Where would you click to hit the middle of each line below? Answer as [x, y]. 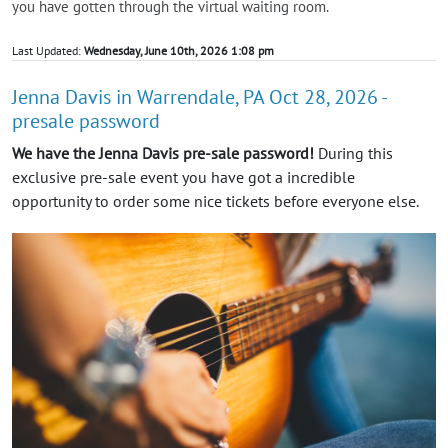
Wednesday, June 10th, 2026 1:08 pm [179, 50]
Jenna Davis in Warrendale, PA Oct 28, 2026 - [199, 96]
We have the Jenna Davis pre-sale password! [163, 152]
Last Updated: [48, 50]
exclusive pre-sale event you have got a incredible [183, 176]
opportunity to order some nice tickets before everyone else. [215, 200]
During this [353, 152]
